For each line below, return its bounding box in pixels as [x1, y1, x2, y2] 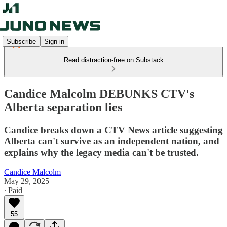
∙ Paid [4, 185, 22, 195]
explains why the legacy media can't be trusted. [4, 146, 199, 158]
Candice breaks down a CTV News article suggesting [4, 124, 223, 135]
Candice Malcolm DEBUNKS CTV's [4, 87, 194, 100]
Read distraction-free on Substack [63, 56, 164, 64]
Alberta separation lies [4, 100, 122, 114]
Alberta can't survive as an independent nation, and [4, 135, 219, 146]
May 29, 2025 [4, 176, 49, 185]
